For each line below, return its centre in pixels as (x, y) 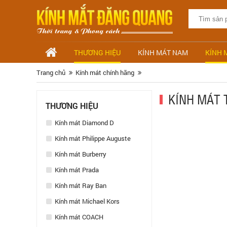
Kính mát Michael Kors (86, 201)
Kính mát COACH (78, 217)
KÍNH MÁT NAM (163, 52)
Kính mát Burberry (80, 154)
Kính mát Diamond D (84, 123)
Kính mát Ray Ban (80, 185)
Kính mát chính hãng (105, 72)
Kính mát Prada (76, 170)
